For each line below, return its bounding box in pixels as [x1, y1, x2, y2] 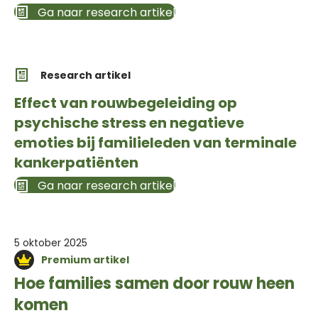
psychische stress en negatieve [14, 113, 244, 133]
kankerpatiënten [14, 153, 138, 173]
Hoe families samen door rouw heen [14, 272, 295, 295]
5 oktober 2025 [14, 235, 87, 250]
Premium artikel [41, 252, 129, 267]
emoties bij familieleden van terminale [14, 133, 297, 153]
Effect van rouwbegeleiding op [14, 93, 237, 114]
